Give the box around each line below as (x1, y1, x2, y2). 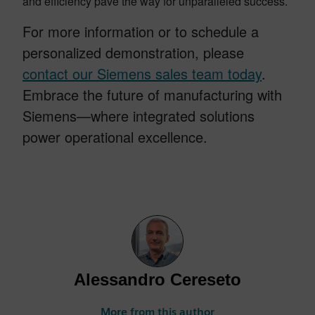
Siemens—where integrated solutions (22, 105, 255, 126)
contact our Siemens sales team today (22, 63, 262, 84)
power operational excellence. (22, 126, 207, 147)
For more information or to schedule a (22, 20, 259, 41)
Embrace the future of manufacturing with (22, 84, 282, 105)
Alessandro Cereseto (74, 269, 241, 289)
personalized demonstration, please (22, 41, 244, 63)
